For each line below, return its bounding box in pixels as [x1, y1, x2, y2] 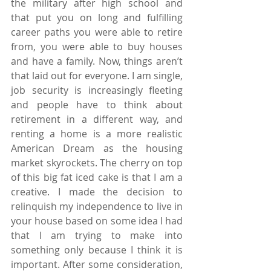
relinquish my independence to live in [11, 199, 183, 213]
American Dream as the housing [11, 141, 183, 155]
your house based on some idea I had [11, 214, 183, 227]
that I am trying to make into [11, 228, 183, 242]
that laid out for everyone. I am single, [11, 68, 183, 82]
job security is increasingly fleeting [11, 83, 183, 97]
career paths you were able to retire [11, 25, 183, 39]
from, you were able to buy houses [11, 39, 183, 53]
